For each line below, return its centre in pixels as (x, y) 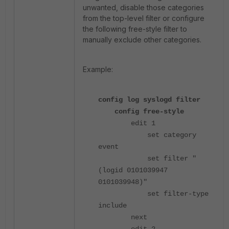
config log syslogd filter (149, 100)
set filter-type (153, 194)
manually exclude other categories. (142, 40)
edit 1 (127, 123)
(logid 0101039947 (133, 170)
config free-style (141, 111)
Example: (98, 69)
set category (147, 135)
